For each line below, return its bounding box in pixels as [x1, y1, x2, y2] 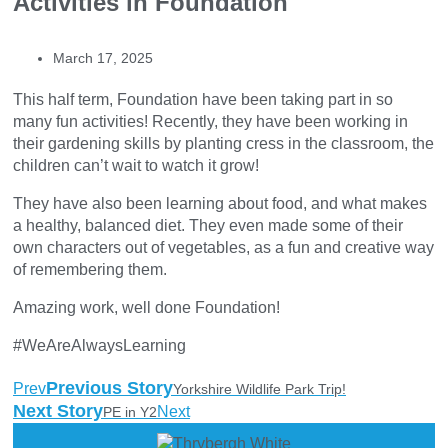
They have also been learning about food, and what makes [13, 194, 427, 212]
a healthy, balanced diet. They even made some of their [13, 216, 403, 234]
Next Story [13, 400, 103, 421]
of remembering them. [13, 260, 171, 278]
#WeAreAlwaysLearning [13, 336, 186, 354]
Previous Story [46, 377, 173, 398]
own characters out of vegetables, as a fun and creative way [13, 238, 434, 256]
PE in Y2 [103, 403, 157, 420]
